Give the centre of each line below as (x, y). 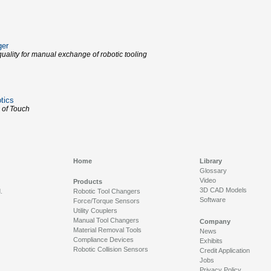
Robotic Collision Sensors (111, 249)
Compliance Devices (103, 240)
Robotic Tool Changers (107, 191)
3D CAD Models (223, 190)
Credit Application (225, 250)
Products (88, 181)
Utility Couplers (95, 211)
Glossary (213, 171)
